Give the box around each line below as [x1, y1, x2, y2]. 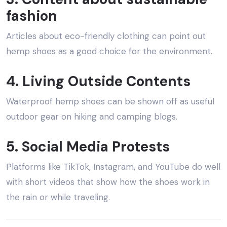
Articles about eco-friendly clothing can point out [6, 30, 206, 42]
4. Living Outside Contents [6, 72, 191, 91]
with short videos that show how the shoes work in [6, 176, 210, 188]
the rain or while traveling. [6, 192, 110, 203]
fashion [6, 7, 57, 26]
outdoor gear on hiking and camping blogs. [6, 111, 177, 123]
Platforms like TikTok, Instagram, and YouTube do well [6, 161, 220, 173]
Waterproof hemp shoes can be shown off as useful [6, 96, 214, 107]
